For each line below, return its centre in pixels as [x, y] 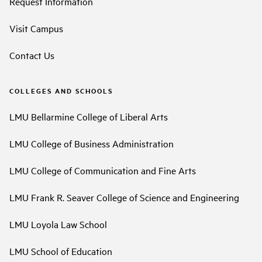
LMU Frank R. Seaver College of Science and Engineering [124, 197]
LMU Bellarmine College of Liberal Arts [89, 116]
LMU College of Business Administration [92, 143]
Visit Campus [36, 28]
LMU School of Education [61, 251]
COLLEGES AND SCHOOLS [61, 91]
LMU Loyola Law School [58, 224]
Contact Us [32, 55]
